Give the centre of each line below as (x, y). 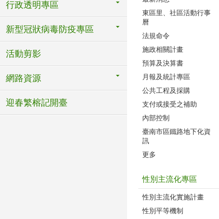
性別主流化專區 (170, 179)
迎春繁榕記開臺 (37, 103)
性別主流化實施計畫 (173, 197)
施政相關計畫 (163, 49)
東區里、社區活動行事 (176, 12)
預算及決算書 (163, 63)
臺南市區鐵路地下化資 (176, 131)
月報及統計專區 (166, 77)
